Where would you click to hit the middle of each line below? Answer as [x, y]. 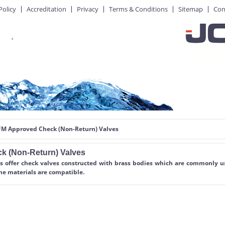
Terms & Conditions [138, 9]
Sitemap [191, 9]
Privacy [88, 9]
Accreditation [46, 9]
